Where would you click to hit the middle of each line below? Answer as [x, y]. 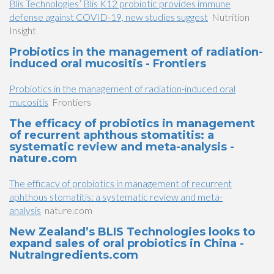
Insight [23, 30]
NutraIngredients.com [74, 255]
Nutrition [231, 17]
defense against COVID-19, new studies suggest [109, 17]
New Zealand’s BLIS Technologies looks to [132, 232]
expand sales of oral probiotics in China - [127, 243]
